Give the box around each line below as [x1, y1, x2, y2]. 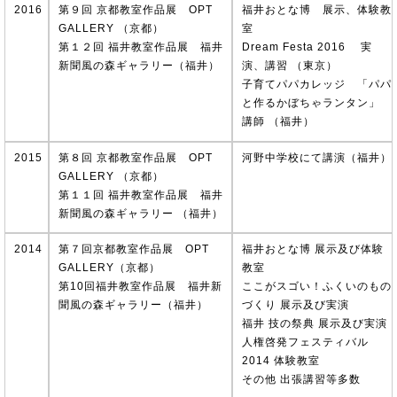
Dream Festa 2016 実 [241, 40, 372, 53]
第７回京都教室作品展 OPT [58, 243, 209, 256]
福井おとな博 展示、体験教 [241, 3, 392, 16]
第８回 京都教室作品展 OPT [58, 151, 213, 164]
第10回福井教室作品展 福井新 [58, 280, 222, 293]
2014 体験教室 [241, 354, 320, 368]
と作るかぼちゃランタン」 [241, 96, 392, 109]
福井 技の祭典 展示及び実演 [241, 317, 387, 331]
